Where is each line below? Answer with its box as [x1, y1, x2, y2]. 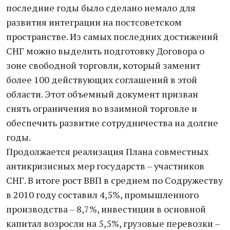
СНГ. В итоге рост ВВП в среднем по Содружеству [6, 174, 223, 186]
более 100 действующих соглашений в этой [6, 73, 197, 86]
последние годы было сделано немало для [6, 2, 196, 14]
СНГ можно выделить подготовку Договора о [6, 45, 204, 57]
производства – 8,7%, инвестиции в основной [6, 203, 206, 215]
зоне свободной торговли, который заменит [6, 59, 200, 71]
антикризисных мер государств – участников [6, 160, 204, 172]
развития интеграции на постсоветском [6, 16, 182, 28]
